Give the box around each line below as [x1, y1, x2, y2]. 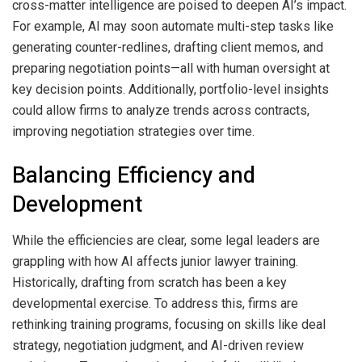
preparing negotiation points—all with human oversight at [12, 61, 330, 77]
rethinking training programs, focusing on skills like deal [12, 316, 326, 332]
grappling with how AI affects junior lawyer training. [12, 253, 298, 269]
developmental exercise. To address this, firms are [12, 295, 298, 311]
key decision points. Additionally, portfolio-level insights [12, 82, 329, 98]
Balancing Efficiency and [12, 158, 255, 192]
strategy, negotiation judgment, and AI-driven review [12, 337, 304, 353]
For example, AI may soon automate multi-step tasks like [12, 19, 334, 35]
